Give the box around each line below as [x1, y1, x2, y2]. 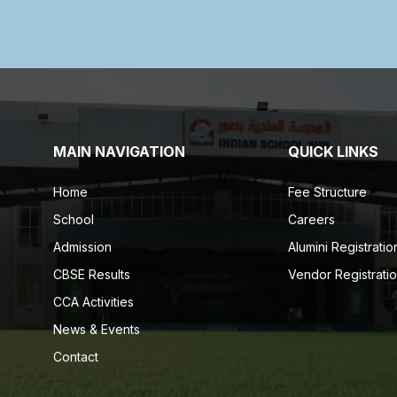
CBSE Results [53, 267, 131, 283]
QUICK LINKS [287, 143, 378, 161]
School [53, 212, 95, 228]
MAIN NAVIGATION [53, 143, 186, 161]
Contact [53, 349, 99, 365]
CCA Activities [53, 294, 135, 310]
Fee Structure [287, 184, 367, 200]
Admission [53, 239, 113, 255]
